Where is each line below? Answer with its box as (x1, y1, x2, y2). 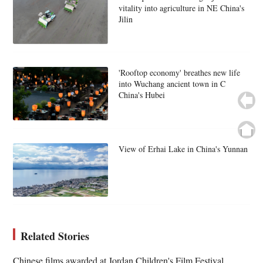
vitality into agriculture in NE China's (118, 2, 244, 14)
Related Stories (21, 228, 90, 244)
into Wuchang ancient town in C (118, 78, 225, 90)
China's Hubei (118, 89, 165, 101)
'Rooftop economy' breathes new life (118, 67, 240, 79)
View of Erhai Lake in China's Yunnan (118, 143, 248, 154)
